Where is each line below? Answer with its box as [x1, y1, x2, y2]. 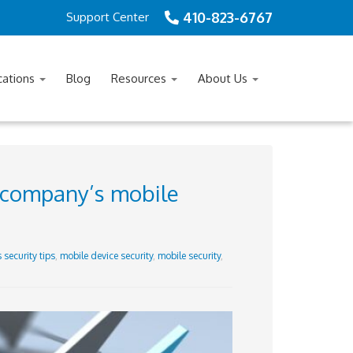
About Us [198, 71, 251, 86]
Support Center [66, 9, 149, 24]
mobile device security [59, 250, 153, 262]
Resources [111, 71, 169, 86]
